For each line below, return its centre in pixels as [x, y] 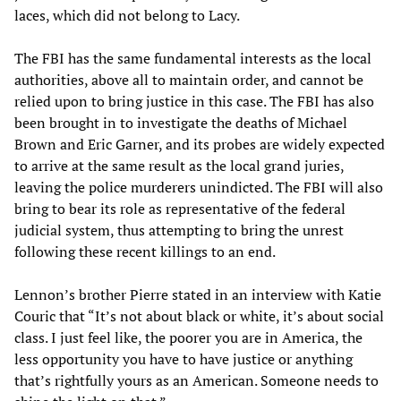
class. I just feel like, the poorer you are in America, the [188, 337]
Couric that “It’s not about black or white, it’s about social [199, 316]
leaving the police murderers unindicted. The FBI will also [199, 187]
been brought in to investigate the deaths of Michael [181, 122]
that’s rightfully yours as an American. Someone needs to [196, 380]
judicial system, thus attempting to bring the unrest [179, 230]
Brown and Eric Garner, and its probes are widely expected [200, 144]
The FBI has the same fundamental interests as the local [193, 58]
